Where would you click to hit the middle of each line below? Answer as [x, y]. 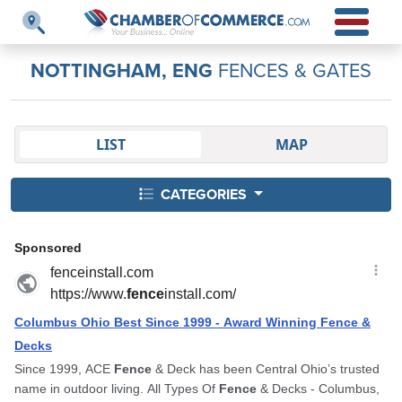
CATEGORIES [204, 194]
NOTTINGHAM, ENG [122, 70]
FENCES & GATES [292, 70]
